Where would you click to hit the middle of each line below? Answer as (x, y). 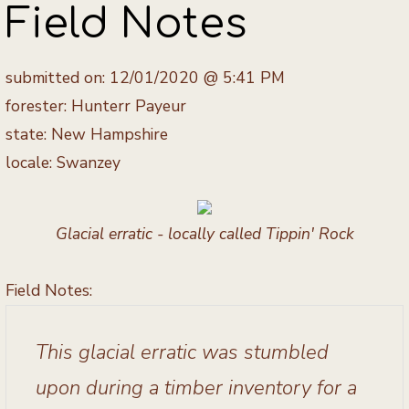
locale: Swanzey (63, 163)
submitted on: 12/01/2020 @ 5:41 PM (145, 78)
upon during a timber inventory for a (196, 388)
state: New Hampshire (86, 135)
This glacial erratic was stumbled (182, 353)
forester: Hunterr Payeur (95, 106)
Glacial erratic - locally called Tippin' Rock (204, 234)
